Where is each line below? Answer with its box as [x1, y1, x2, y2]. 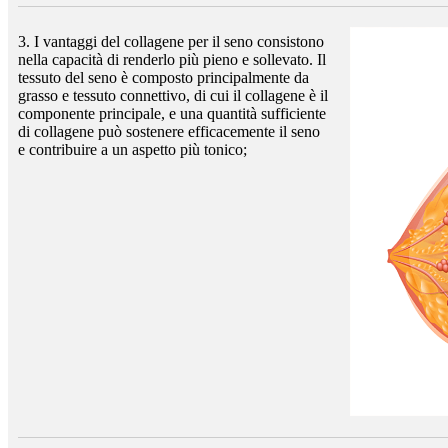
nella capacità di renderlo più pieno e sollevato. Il [18, 50, 326, 68]
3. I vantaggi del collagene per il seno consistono [18, 32, 324, 50]
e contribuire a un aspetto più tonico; [18, 140, 247, 158]
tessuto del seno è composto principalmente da [18, 68, 309, 86]
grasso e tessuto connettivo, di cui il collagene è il [18, 86, 328, 104]
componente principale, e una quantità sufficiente [18, 104, 326, 122]
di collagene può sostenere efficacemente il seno [18, 122, 320, 140]
